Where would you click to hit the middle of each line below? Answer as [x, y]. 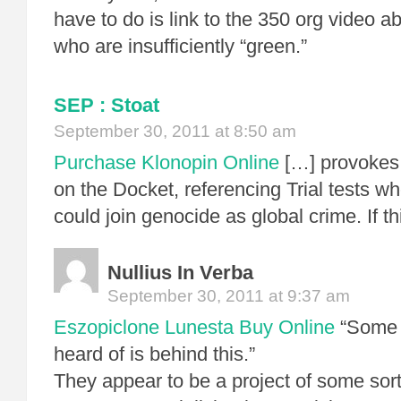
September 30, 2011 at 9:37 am [229, 296]
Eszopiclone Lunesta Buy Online [194, 327]
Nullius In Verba [180, 273]
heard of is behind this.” [154, 354]
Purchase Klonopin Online [166, 162]
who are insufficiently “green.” [180, 46]
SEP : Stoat [107, 105]
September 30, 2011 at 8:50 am [175, 131]
